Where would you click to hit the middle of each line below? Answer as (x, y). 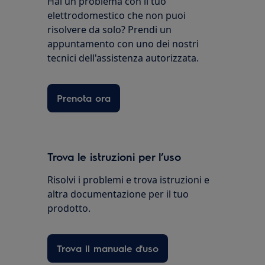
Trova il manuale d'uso (108, 248)
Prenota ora (84, 98)
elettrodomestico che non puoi (117, 16)
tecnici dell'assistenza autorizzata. (123, 58)
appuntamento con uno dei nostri (123, 44)
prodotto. (69, 209)
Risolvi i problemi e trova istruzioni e (129, 180)
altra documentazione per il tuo (118, 194)
